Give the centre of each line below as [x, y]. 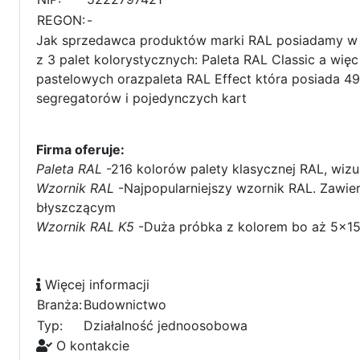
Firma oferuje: [80, 150]
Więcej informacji [95, 285]
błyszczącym [76, 208]
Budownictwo [125, 305]
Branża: [59, 305]
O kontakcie [91, 346]
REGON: [61, 20]
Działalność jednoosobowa [166, 326]
